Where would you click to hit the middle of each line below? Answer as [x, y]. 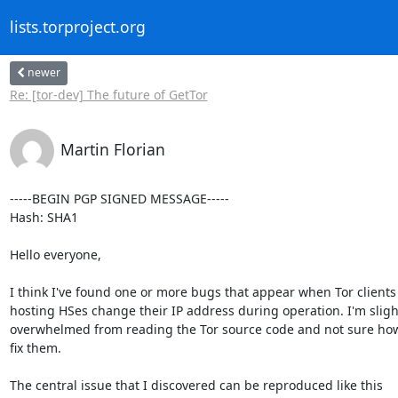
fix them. [35, 347]
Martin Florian [112, 149]
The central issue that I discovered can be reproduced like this [196, 385]
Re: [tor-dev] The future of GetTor [108, 94]
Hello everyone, [55, 254]
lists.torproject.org [77, 27]
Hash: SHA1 [44, 217]
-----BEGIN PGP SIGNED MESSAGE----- [119, 198]
